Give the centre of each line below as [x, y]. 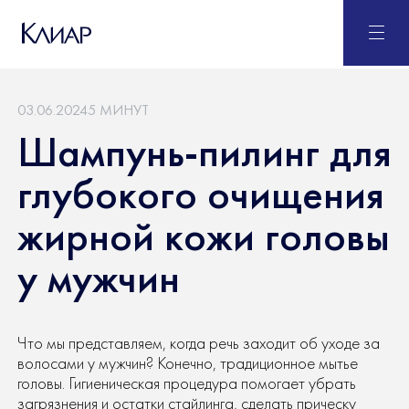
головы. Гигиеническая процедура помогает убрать [186, 383]
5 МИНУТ [118, 110]
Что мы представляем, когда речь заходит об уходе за [198, 343]
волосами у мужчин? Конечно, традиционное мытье [187, 363]
